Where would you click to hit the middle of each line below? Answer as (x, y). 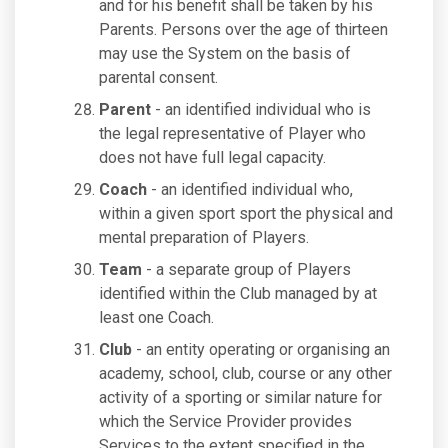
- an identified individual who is (261, 109)
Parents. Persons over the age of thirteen (243, 29)
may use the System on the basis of (225, 53)
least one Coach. (156, 317)
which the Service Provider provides (225, 421)
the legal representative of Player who (232, 133)
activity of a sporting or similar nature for (240, 397)
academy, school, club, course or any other (245, 373)
